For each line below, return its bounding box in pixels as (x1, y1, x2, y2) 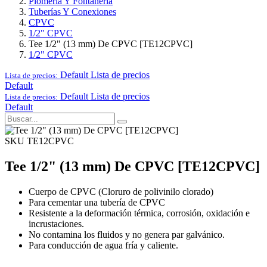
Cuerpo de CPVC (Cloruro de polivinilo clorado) (29, 186, 213, 197)
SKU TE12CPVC (5, 136, 74, 146)
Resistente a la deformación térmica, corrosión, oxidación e (29, 207, 250, 218)
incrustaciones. (29, 218, 84, 229)
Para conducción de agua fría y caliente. (29, 240, 178, 250)
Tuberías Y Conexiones (29, 7, 116, 17)
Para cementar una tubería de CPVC (29, 197, 165, 207)
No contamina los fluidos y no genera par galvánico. (29, 229, 225, 240)
